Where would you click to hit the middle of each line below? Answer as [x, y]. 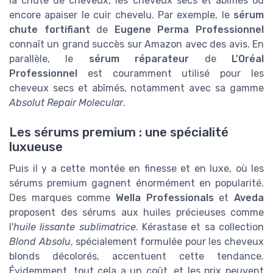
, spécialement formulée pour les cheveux [167, 241]
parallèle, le [49, 58]
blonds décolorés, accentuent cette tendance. [136, 256]
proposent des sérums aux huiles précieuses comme [136, 212]
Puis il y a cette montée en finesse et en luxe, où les [136, 168]
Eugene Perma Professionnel [189, 29]
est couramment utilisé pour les [171, 73]
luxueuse [36, 147]
